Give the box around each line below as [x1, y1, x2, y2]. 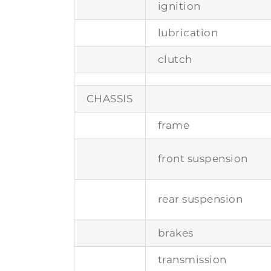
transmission [157, 253, 227, 266]
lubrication [157, 26, 218, 39]
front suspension [157, 152, 248, 165]
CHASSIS [86, 92, 133, 105]
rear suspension [157, 192, 243, 205]
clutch [157, 53, 192, 65]
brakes [157, 226, 194, 239]
